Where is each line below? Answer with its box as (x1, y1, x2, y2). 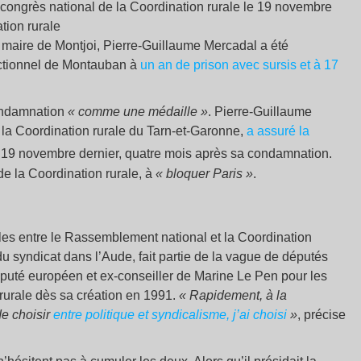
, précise (297, 307, 346, 322)
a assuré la (247, 124, 309, 139)
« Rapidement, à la (179, 288, 287, 302)
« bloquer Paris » (156, 166, 253, 180)
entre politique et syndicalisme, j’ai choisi (53, 307, 287, 322)
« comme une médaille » (68, 105, 208, 119)
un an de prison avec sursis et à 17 (140, 58, 338, 73)
